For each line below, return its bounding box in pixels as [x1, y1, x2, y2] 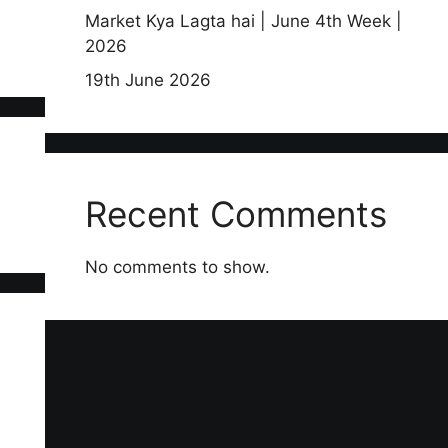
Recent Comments [84, 192, 387, 235]
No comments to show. [84, 256, 270, 277]
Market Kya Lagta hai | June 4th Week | [84, 11, 402, 32]
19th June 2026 [84, 69, 211, 90]
